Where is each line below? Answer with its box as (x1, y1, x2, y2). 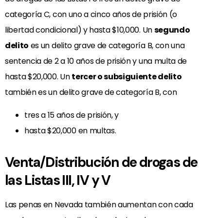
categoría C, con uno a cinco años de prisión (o (5, 9, 177, 20)
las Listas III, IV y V (5, 171, 110, 189)
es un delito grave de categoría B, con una (29, 40, 185, 52)
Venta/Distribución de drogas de (5, 153, 198, 171)
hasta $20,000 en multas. (24, 125, 116, 136)
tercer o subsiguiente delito (72, 71, 182, 83)
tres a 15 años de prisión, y (24, 109, 119, 121)
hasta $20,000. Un (5, 71, 72, 83)
